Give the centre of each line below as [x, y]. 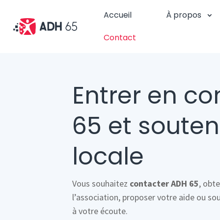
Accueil [117, 15]
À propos [183, 15]
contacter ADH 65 [165, 183]
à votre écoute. [100, 211]
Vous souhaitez [101, 183]
